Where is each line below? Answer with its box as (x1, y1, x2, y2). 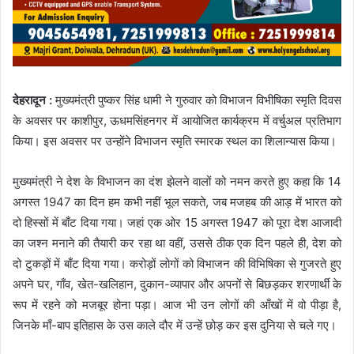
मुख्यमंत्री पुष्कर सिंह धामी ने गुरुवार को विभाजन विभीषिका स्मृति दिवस (55, 92, 342, 107)
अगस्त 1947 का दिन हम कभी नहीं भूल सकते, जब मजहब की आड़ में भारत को (13, 194, 341, 209)
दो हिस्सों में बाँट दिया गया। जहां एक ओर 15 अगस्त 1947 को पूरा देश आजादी (13, 214, 341, 230)
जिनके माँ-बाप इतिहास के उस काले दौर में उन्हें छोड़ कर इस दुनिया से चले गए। (13, 317, 337, 333)
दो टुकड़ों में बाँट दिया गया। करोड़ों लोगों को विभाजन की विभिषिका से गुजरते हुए (13, 255, 341, 271)
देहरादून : (13, 92, 56, 107)
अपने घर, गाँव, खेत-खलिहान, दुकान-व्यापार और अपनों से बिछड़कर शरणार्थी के (13, 276, 341, 292)
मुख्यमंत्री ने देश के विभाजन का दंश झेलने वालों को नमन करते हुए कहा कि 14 (13, 173, 341, 189)
